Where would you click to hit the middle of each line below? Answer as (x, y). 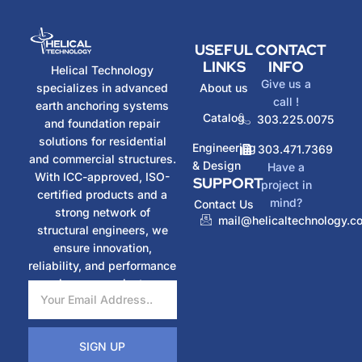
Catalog (224, 118)
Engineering (224, 148)
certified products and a (103, 194)
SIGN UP (103, 346)
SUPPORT (228, 183)
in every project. (102, 283)
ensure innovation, (102, 247)
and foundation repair (103, 123)
